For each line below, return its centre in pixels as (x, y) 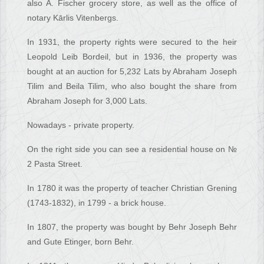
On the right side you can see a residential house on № (132, 149)
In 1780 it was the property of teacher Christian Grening (132, 188)
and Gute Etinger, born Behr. (81, 242)
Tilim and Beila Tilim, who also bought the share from (132, 86)
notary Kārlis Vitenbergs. (73, 18)
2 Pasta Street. (55, 164)
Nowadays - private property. (81, 125)
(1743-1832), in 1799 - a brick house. (97, 203)
